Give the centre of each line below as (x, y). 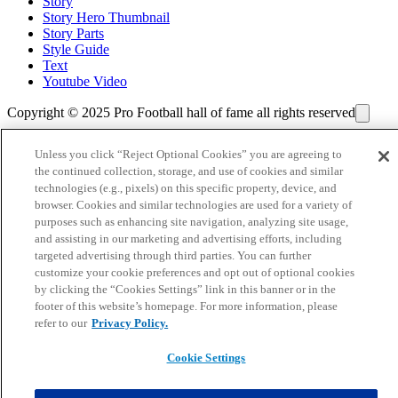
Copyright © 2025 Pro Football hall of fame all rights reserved (181, 113)
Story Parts (73, 34)
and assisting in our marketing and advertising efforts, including (189, 239)
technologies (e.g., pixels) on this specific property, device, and (186, 188)
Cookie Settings (206, 358)
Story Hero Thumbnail (106, 18)
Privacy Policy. (130, 323)
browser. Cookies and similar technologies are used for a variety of (194, 205)
